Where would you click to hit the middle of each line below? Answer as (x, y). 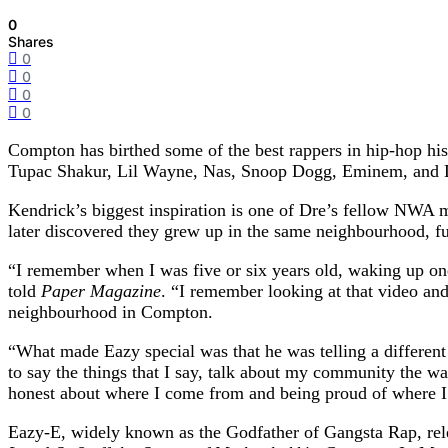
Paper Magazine (101, 291)
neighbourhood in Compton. (110, 312)
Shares (31, 42)
